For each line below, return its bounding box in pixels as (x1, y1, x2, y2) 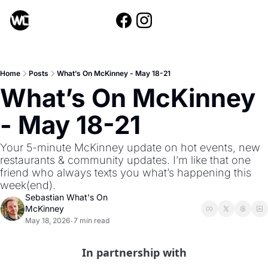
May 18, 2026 (25, 216, 70, 225)
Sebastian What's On (25, 192, 108, 202)
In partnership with (81, 245, 187, 260)
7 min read (74, 216, 109, 225)
